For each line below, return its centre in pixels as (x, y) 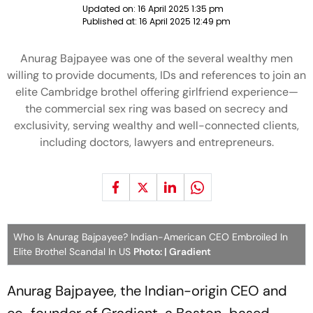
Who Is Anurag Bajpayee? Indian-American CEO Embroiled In (151, 237)
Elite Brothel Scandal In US (73, 252)
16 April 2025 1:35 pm (181, 9)
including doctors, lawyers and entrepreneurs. (156, 142)
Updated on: (110, 9)
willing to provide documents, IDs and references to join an (156, 75)
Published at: (111, 21)
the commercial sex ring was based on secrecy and (156, 109)
